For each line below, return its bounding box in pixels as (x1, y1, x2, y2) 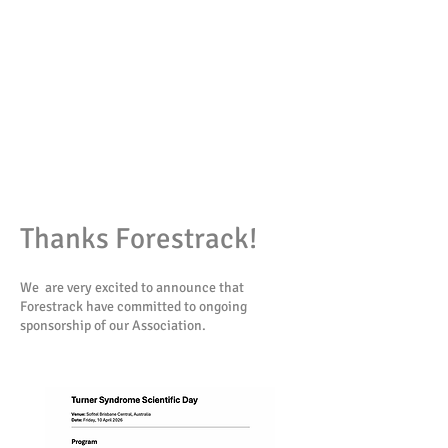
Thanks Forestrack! (20, 220, 257, 256)
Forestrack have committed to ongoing (20, 297, 247, 315)
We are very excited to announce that (20, 278, 244, 296)
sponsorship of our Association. (20, 316, 206, 334)
